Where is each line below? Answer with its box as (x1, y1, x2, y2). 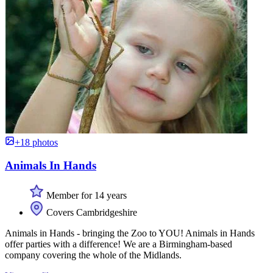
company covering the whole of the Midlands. (5, 250, 182, 261)
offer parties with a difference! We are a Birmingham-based (5, 239, 232, 250)
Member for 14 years (44, 190, 127, 201)
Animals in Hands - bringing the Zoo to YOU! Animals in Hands (5, 228, 255, 239)
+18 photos (15, 136, 58, 147)
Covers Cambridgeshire (44, 207, 137, 218)
